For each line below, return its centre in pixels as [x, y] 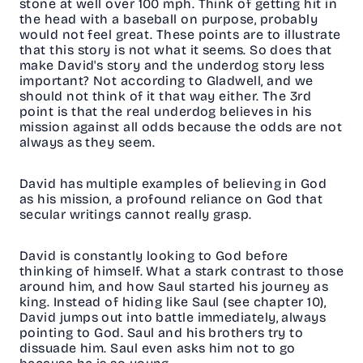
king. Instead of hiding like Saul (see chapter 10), [173, 302]
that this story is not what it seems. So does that [176, 50]
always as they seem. [93, 143]
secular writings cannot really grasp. [141, 215]
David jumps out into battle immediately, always [173, 318]
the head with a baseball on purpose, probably [169, 19]
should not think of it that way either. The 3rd [166, 96]
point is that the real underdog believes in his [166, 112]
